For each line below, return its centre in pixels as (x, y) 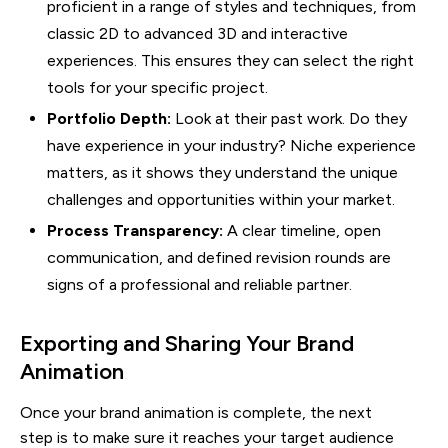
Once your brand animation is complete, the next (196, 413)
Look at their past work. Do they (289, 119)
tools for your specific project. (157, 88)
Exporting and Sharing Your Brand (187, 344)
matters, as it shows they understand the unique (222, 173)
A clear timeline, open (302, 231)
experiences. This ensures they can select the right (230, 61)
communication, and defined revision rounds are (219, 258)
